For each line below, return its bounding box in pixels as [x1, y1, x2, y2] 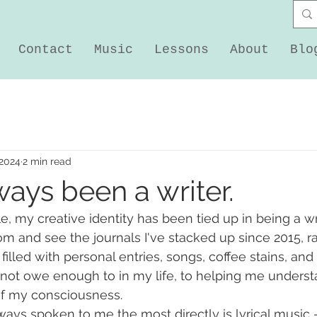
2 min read [23, 156, 71, 168]
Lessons [154, 42, 209, 57]
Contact [18, 42, 73, 57]
